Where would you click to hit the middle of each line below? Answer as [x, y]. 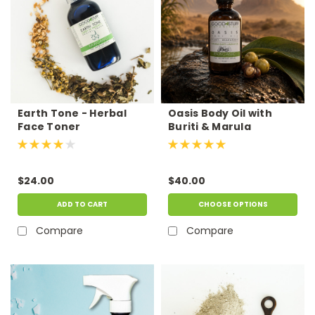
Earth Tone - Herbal [72, 113]
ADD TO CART [82, 204]
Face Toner [49, 126]
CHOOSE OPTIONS [233, 204]
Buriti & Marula [210, 126]
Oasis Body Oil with [220, 113]
